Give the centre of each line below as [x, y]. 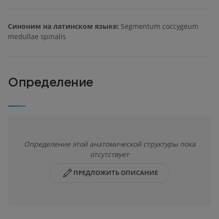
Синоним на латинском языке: [63, 26]
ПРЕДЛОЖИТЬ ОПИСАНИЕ [115, 173]
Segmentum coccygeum [159, 26]
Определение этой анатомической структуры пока [109, 144]
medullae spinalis [37, 37]
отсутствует [109, 154]
